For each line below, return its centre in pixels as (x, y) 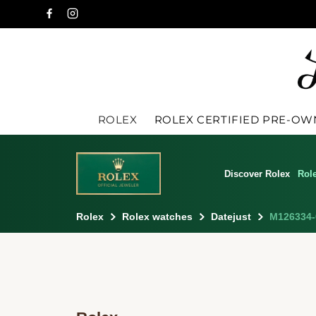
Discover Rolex (257, 174)
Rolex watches (157, 216)
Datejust (231, 216)
